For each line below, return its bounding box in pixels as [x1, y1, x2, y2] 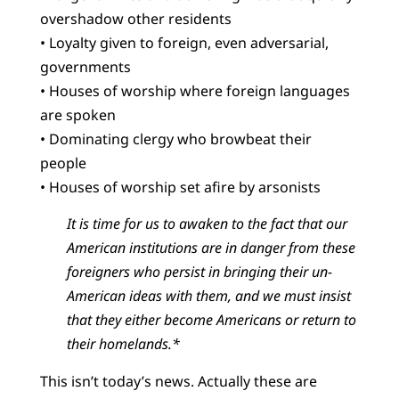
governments [39, 56, 131, 77]
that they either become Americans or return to [66, 310, 356, 330]
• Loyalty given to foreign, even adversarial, [39, 32, 329, 53]
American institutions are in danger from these [66, 238, 355, 258]
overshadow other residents [39, 8, 232, 28]
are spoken [39, 104, 116, 125]
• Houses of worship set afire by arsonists [39, 176, 321, 197]
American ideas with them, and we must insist [66, 286, 351, 306]
